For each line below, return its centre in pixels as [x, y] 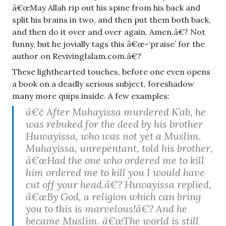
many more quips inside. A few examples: [91, 96]
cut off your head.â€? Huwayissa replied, [119, 185]
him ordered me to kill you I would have [115, 173]
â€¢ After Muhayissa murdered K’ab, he [116, 112]
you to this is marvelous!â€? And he [106, 209]
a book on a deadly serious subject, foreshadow [103, 84]
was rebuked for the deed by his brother [114, 124]
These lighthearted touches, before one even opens [111, 72]
